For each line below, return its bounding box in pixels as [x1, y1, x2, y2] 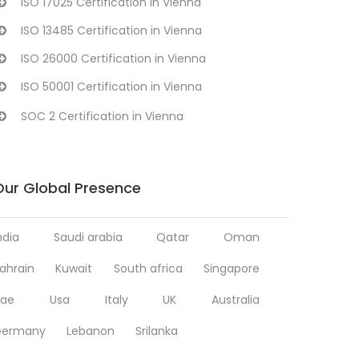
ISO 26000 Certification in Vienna [21, 50, 206, 67]
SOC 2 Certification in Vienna [21, 108, 184, 124]
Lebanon [67, 323, 115, 339]
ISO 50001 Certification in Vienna [21, 79, 202, 95]
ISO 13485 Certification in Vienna [21, 22, 202, 38]
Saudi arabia [53, 229, 123, 245]
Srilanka [135, 323, 178, 339]
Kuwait [55, 260, 93, 276]
